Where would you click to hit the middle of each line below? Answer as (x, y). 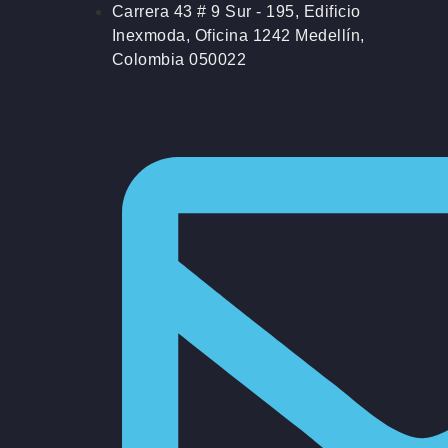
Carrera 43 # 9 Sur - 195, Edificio (236, 11)
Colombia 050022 (179, 59)
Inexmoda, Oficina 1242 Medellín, (238, 35)
